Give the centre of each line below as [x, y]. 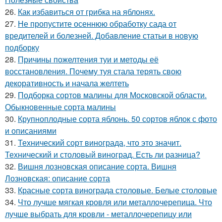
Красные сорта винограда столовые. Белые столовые [117, 190]
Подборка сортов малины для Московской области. [112, 95]
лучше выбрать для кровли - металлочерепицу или [98, 214]
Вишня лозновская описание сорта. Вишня [97, 166]
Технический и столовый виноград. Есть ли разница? [103, 154]
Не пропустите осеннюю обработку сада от [97, 24]
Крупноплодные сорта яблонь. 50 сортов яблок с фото [117, 119]
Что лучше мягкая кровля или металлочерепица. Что [115, 202]
